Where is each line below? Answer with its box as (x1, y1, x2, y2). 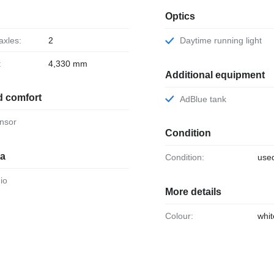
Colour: (171, 211, 193, 221)
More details (165, 187, 221, 198)
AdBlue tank (185, 94, 226, 104)
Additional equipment (165, 69, 265, 80)
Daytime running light (185, 35, 262, 45)
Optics (165, 10, 195, 21)
